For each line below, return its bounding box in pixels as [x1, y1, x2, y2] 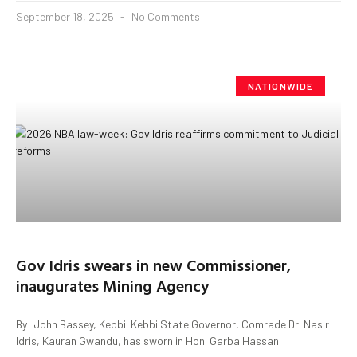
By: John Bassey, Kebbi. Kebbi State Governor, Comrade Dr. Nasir [16, 316, 329, 331]
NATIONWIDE [247, 80, 314, 92]
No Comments [129, 9, 200, 23]
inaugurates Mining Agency [16, 273, 209, 297]
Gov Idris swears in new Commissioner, [16, 252, 291, 277]
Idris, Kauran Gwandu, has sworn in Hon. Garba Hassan [16, 333, 279, 347]
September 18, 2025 [16, 9, 116, 23]
